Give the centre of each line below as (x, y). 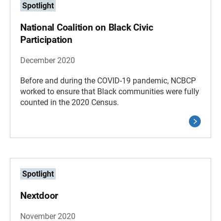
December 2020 (48, 60)
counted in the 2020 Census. (70, 102)
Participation (46, 40)
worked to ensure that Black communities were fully (110, 92)
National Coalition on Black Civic (87, 27)
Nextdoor (39, 196)
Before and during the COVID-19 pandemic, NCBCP (108, 81)
